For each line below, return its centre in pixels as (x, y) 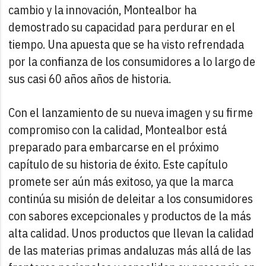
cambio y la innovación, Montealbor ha (103, 9)
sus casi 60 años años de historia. (90, 78)
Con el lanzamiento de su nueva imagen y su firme (131, 112)
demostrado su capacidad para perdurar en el (122, 27)
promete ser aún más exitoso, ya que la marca (121, 181)
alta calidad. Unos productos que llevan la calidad (132, 233)
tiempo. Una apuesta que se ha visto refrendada (126, 44)
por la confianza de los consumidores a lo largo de (132, 61)
